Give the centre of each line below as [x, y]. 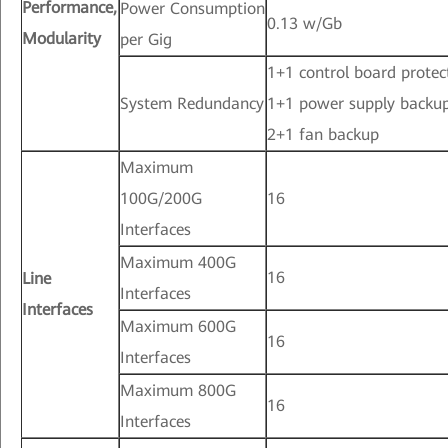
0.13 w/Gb [304, 24]
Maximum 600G [178, 327]
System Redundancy [192, 104]
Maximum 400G [178, 263]
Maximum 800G [178, 391]
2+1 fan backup [323, 135]
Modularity [61, 39]
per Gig [146, 40]
